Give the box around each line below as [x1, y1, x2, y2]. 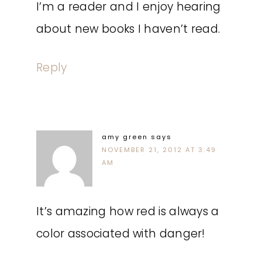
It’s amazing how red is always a [36, 204, 219, 219]
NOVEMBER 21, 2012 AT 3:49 [102, 145, 216, 154]
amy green [102, 132, 148, 142]
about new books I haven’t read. [36, 21, 220, 37]
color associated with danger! [36, 226, 205, 242]
